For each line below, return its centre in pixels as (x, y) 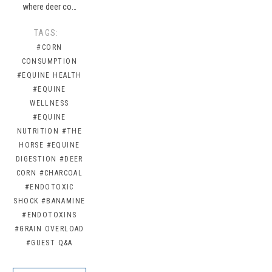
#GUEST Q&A (49, 243)
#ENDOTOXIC (49, 187)
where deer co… (49, 6)
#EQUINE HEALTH (49, 76)
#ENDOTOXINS (49, 215)
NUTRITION (38, 131)
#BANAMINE (63, 201)
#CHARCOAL (61, 173)
